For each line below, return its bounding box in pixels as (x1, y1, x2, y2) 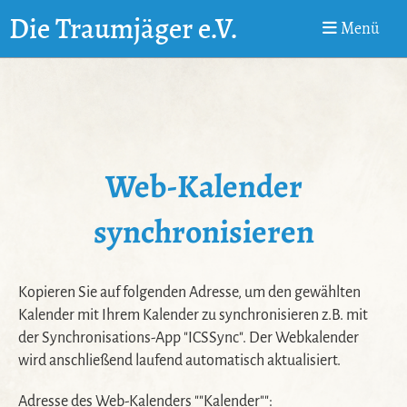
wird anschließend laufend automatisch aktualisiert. (18, 352, 341, 369)
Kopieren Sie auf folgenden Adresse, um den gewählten (18, 284, 361, 301)
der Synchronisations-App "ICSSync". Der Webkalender (18, 330, 359, 346)
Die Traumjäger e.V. (9, 9, 238, 48)
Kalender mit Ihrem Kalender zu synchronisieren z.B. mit (18, 307, 368, 323)
